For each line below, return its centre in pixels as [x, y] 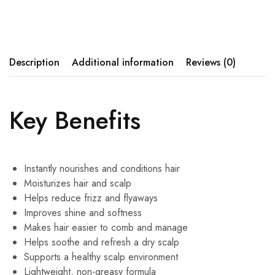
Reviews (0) [211, 63]
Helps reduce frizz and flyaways [91, 198]
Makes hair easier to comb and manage [106, 228]
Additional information [123, 63]
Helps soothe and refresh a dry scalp [102, 242]
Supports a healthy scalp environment [101, 257]
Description [34, 63]
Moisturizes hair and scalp [78, 184]
